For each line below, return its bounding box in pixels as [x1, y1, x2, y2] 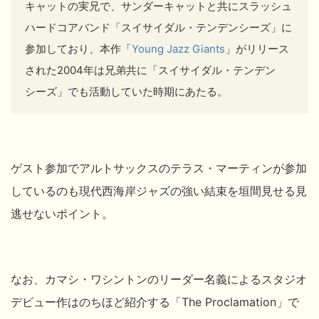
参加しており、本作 [25, 41, 121, 56]
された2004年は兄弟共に [25, 63, 147, 77]
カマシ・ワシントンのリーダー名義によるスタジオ [45, 271, 307, 286]
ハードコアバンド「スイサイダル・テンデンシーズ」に [25, 20, 292, 34]
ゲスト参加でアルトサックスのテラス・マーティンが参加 [11, 160, 307, 175]
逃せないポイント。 [11, 206, 113, 221]
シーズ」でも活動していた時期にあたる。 [25, 84, 228, 98]
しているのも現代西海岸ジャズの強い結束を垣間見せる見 [11, 183, 307, 198]
